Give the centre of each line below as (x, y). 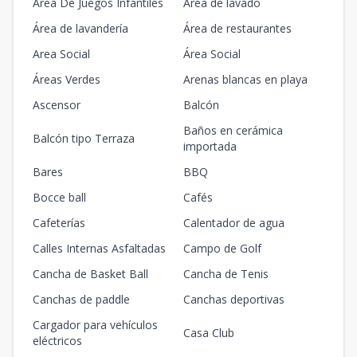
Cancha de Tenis (226, 274)
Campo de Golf (222, 249)
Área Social (212, 54)
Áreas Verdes (67, 80)
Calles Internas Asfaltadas (99, 249)
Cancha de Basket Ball (90, 274)
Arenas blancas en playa (245, 80)
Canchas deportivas (234, 300)
